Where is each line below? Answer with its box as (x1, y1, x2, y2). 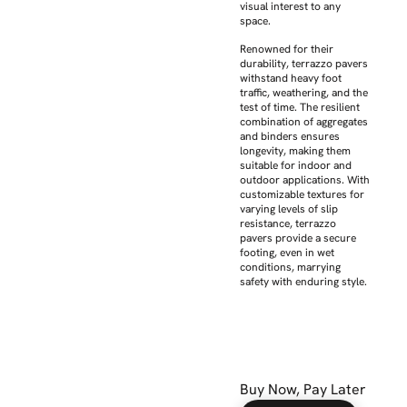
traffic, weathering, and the (240, 84, 368, 100)
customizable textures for (240, 186, 364, 202)
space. (240, 14, 271, 29)
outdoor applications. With (240, 172, 370, 187)
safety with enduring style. (240, 273, 367, 289)
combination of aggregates (240, 114, 368, 129)
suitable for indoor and (240, 157, 352, 173)
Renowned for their (240, 41, 333, 56)
